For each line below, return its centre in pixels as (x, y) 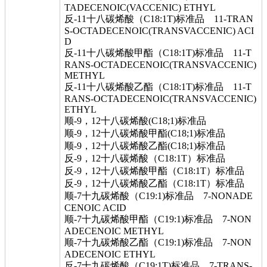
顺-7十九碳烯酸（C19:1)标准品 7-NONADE (159, 196)
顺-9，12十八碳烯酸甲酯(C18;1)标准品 (150, 133)
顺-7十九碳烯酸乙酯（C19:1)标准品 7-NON (158, 242)
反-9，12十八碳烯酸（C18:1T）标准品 (150, 158)
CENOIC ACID (95, 208)
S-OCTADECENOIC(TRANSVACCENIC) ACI (159, 31)
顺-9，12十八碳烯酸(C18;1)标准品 (140, 121)
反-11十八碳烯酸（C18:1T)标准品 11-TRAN (159, 19)
